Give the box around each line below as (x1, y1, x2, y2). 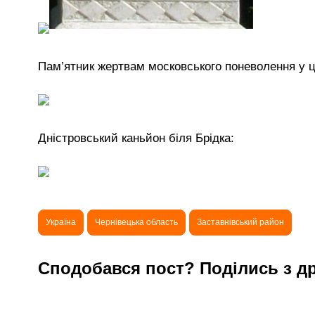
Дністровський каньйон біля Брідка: (38, 131, 234, 145)
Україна (46, 217, 76, 227)
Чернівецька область (95, 217, 178, 227)
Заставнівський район (197, 217, 284, 227)
